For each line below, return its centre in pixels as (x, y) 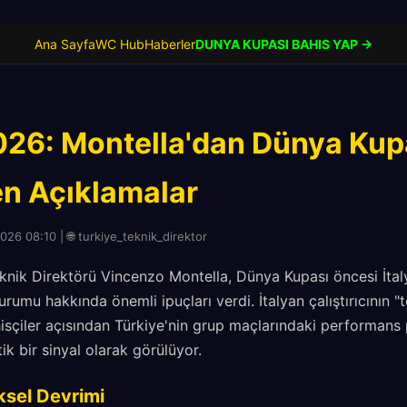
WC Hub (120, 44)
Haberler (170, 44)
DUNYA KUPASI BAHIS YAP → (284, 44)
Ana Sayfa (65, 44)
